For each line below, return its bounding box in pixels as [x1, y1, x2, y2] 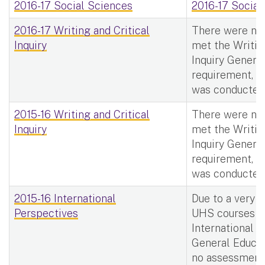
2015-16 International [14, 192, 116, 205]
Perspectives [14, 206, 78, 219]
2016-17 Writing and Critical [14, 24, 150, 37]
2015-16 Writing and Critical [14, 108, 150, 121]
